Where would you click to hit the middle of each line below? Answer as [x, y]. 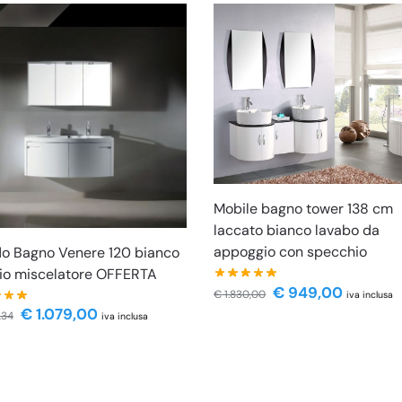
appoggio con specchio [291, 251]
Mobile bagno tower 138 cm [304, 208]
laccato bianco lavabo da [297, 230]
